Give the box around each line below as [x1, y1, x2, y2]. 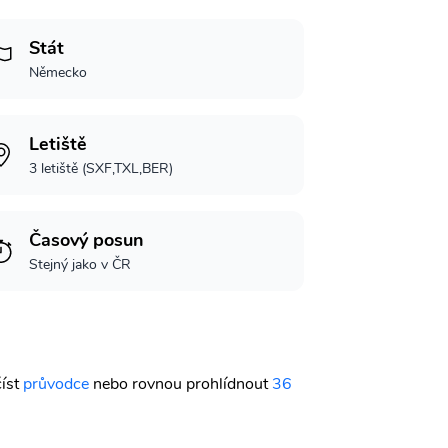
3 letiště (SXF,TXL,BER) [29, 159, 174, 178]
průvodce [23, 373, 89, 395]
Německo [29, 63, 88, 82]
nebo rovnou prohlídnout [93, 373, 272, 395]
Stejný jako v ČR [29, 255, 132, 274]
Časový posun [29, 228, 145, 252]
